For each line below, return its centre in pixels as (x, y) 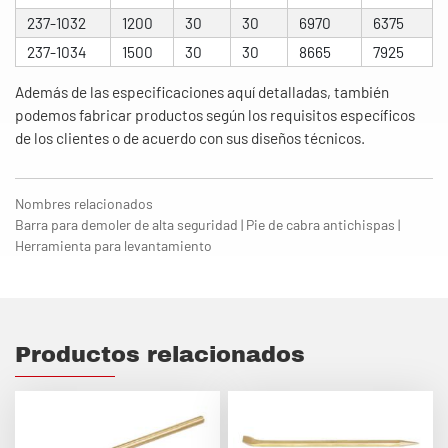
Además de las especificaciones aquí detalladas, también (202, 92)
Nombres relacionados (84, 204)
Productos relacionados (160, 355)
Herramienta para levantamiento (113, 246)
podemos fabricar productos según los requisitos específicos (215, 115)
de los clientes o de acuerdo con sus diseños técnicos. (190, 138)
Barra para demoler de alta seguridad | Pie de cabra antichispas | (207, 225)
